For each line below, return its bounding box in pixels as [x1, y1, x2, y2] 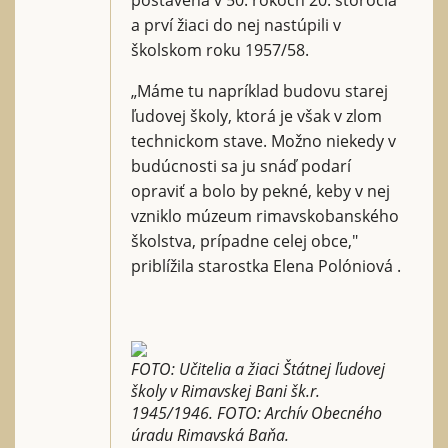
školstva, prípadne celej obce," [131, 229, 358, 252]
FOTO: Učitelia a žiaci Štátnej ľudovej [131, 357, 385, 380]
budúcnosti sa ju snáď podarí [131, 154, 351, 177]
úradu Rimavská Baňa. [131, 423, 289, 446]
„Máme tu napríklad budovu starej [131, 79, 388, 102]
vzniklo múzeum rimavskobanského [131, 204, 399, 227]
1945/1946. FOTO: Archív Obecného [131, 401, 382, 424]
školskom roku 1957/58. [131, 38, 309, 61]
